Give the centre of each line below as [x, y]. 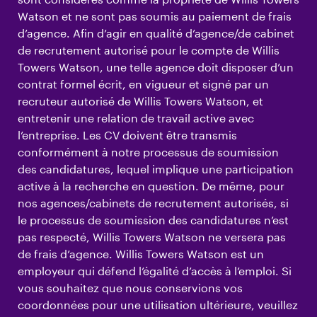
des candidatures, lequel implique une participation [156, 168]
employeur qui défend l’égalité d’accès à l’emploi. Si [155, 270]
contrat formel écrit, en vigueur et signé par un [143, 83]
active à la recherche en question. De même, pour [151, 185]
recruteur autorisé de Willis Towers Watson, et [140, 100]
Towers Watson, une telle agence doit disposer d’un [156, 67]
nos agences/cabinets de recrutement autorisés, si [153, 202]
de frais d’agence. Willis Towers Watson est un [141, 253]
